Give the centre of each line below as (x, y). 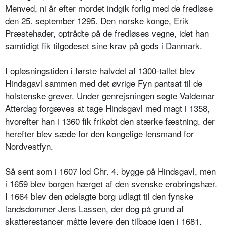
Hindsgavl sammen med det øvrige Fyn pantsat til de (104, 83)
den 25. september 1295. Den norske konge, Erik (97, 21)
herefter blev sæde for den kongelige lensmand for (99, 134)
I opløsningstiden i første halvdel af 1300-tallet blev (100, 71)
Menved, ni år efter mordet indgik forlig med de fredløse (109, 8)
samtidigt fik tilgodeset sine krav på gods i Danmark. (104, 46)
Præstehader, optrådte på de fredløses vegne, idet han (107, 33)
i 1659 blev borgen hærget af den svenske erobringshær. (111, 184)
